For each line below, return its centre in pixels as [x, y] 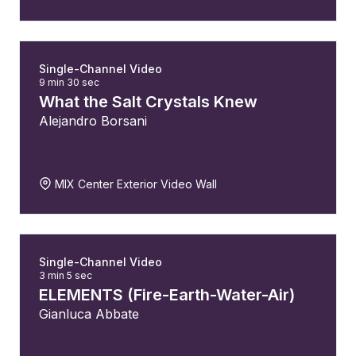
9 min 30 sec [69, 82]
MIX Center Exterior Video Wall [134, 184]
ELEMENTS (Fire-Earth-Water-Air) [167, 295]
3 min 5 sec [66, 275]
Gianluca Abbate [89, 314]
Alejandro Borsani [93, 121]
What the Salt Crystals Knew [148, 102]
